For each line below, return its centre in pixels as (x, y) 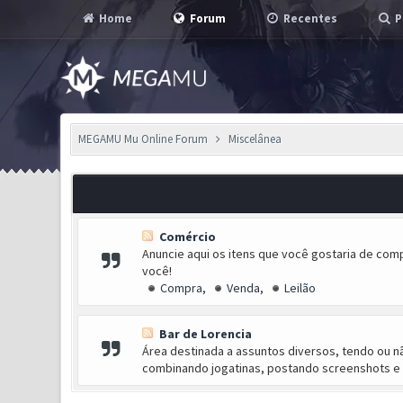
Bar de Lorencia (205, 334)
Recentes (309, 18)
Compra (181, 288)
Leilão (300, 288)
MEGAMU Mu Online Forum (143, 139)
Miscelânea (255, 139)
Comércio (187, 237)
